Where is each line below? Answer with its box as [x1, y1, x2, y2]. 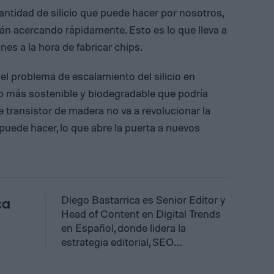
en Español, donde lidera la [61, 220, 186, 234]
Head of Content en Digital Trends [61, 206, 221, 220]
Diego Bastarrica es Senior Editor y [61, 192, 226, 206]
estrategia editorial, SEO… [61, 234, 182, 248]
